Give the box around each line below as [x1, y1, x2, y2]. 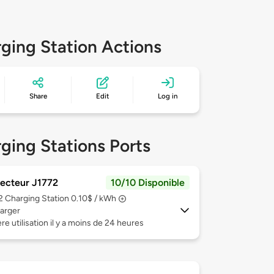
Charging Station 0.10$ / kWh [5, 193, 116, 204]
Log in [158, 92, 178, 101]
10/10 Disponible [111, 177, 185, 189]
